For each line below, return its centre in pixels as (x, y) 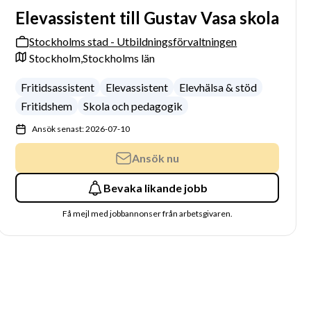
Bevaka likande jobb (156, 187)
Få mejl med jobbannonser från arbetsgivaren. (147, 213)
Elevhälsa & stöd (218, 87)
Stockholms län (119, 58)
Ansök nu (156, 158)
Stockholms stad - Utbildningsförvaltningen (133, 41)
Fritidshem (47, 106)
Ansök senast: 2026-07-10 (81, 129)
